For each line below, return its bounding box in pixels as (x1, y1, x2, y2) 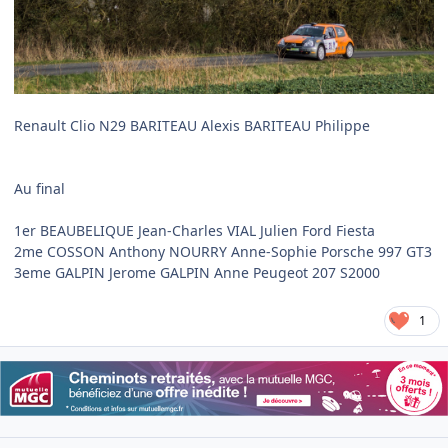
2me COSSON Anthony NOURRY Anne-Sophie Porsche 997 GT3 (14, 241, 432, 261)
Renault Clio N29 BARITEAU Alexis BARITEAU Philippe (14, 115, 370, 135)
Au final (14, 178, 65, 198)
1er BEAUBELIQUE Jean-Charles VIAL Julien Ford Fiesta (14, 220, 375, 240)
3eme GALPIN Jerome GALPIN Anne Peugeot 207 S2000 (14, 262, 380, 282)
